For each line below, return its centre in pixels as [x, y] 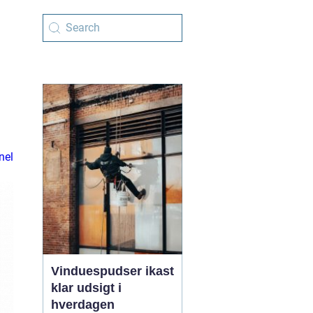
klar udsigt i [86, 288]
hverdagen [83, 305]
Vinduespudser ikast [112, 271]
